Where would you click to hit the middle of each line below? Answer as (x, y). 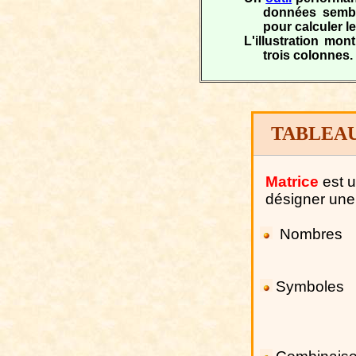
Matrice (292, 182)
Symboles (310, 286)
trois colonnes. (308, 55)
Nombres (311, 234)
